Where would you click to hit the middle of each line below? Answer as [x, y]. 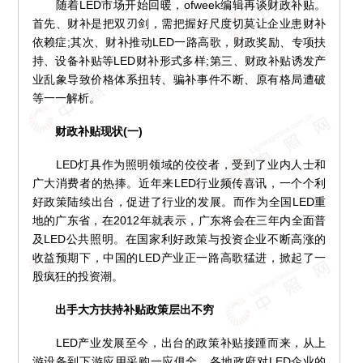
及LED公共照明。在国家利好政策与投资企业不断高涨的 [179, 239]
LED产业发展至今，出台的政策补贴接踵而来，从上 [179, 343]
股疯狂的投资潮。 [77, 277]
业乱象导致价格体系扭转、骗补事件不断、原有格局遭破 [179, 80]
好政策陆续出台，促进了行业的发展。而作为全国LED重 [179, 202]
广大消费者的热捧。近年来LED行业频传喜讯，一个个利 [179, 184]
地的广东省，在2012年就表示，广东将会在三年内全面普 [179, 221]
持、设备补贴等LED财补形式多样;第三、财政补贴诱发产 [179, 61]
